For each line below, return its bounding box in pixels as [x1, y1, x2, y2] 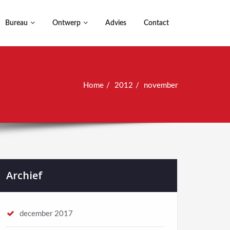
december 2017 [20, 210, 73, 218]
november [144, 82, 178, 89]
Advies [105, 20, 126, 27]
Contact [144, 20, 169, 27]
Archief [6, 168, 43, 182]
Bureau [5, 20, 28, 27]
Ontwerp [52, 20, 81, 27]
